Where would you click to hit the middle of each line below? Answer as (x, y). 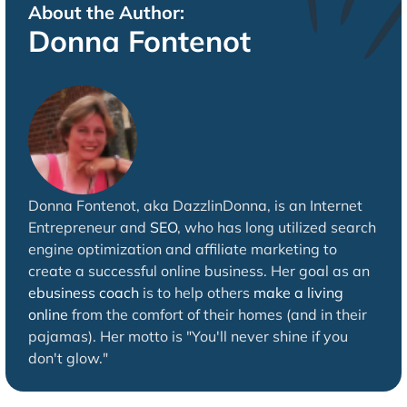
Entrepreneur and (89, 227)
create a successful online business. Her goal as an (199, 270)
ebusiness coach (83, 292)
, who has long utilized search (276, 227)
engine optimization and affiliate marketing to (182, 248)
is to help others (196, 292)
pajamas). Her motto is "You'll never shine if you (188, 336)
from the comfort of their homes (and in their (217, 314)
